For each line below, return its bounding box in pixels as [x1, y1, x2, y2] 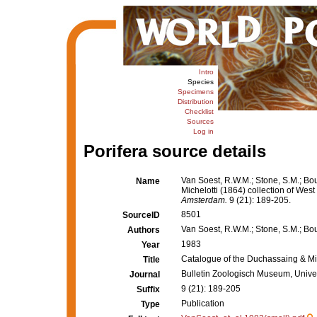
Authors [127, 225, 160, 235]
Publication [181, 299, 224, 309]
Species [187, 78, 214, 86]
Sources [186, 117, 214, 125]
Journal [129, 270, 160, 279]
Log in [192, 127, 214, 135]
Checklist [184, 108, 214, 115]
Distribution [177, 98, 214, 105]
